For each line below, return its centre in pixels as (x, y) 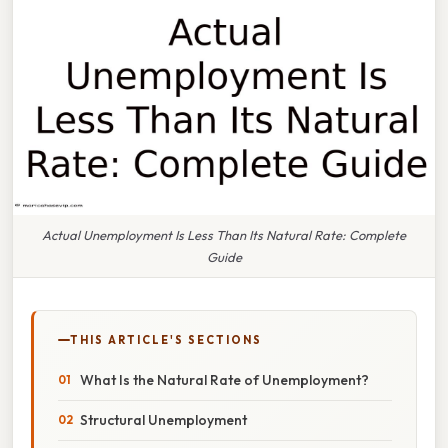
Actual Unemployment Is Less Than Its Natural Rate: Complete (224, 234)
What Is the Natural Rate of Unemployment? (224, 379)
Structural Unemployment (163, 419)
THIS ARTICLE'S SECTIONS (166, 339)
